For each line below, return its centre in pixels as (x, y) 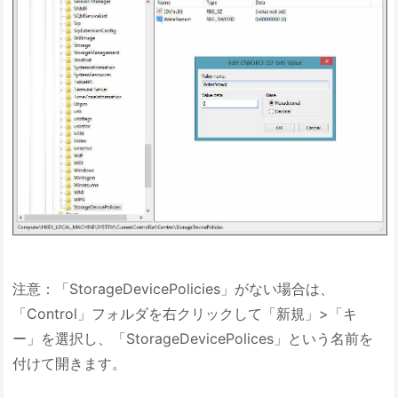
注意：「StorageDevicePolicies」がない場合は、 (174, 288)
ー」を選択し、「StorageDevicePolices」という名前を (193, 338)
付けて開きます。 (70, 363)
